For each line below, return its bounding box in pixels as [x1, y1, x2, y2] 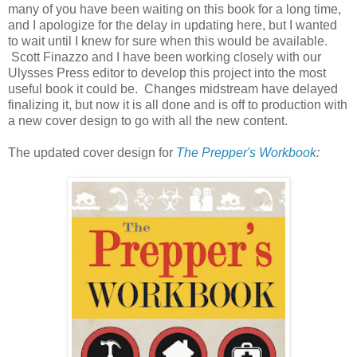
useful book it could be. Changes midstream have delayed [8, 81, 338, 96]
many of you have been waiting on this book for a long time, [8, 2, 341, 16]
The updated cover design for [8, 145, 176, 159]
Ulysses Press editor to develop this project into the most [8, 65, 326, 80]
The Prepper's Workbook [176, 145, 316, 159]
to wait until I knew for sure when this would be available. [8, 33, 328, 48]
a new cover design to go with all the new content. [8, 113, 288, 127]
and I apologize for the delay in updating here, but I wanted [8, 18, 337, 32]
